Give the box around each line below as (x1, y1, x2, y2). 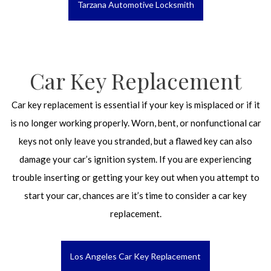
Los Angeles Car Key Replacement (70, 251, 201, 261)
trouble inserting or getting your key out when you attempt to (11, 172, 260, 183)
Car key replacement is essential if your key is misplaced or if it (11, 99, 260, 110)
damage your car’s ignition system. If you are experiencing (19, 154, 252, 165)
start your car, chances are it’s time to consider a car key (24, 190, 247, 201)
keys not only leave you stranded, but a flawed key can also (19, 135, 252, 146)
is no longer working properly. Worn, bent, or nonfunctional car (10, 117, 261, 128)
